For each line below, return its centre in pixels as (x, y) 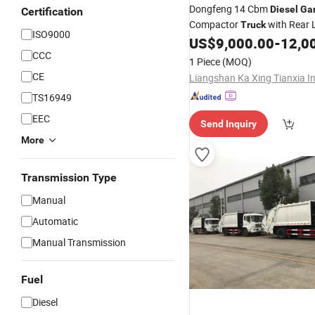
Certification (52, 12)
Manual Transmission (79, 242)
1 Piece (205, 62)
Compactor (215, 24)
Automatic (55, 221)
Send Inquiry (229, 124)
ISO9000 (51, 34)
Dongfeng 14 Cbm (230, 9)
